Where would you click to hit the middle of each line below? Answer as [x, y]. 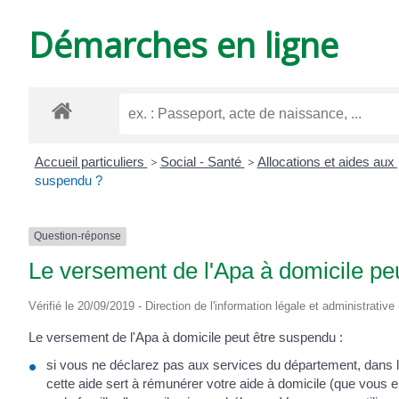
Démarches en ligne [183, 44]
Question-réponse [77, 236]
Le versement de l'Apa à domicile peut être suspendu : [186, 337]
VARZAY [305, 69]
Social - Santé [202, 162]
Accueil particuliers [91, 162]
